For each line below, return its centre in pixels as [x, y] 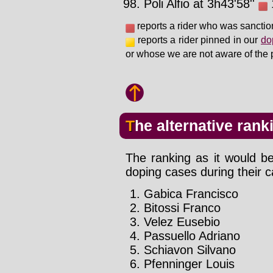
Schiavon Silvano [190, 250]
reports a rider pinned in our [198, 40]
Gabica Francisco [191, 194]
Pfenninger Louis [189, 264]
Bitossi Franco [182, 208]
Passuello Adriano [192, 236]
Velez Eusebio [182, 222]
